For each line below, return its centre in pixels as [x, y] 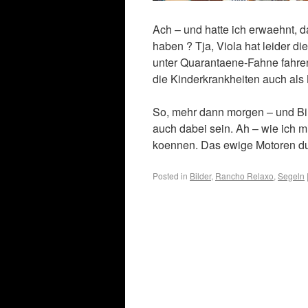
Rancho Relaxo [244, 176]
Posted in [170, 176]
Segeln [291, 176]
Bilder [200, 176]
